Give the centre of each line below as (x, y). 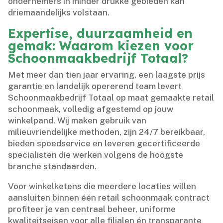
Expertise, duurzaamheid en (101, 33)
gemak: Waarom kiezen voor (101, 46)
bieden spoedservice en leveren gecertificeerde (104, 144)
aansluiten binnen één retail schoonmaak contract (109, 198)
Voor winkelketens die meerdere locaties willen (102, 186)
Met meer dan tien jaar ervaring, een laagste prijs (107, 75)
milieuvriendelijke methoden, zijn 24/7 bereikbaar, (107, 132)
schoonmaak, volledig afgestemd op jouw (91, 109)
